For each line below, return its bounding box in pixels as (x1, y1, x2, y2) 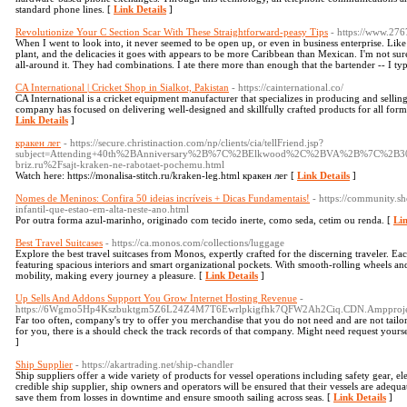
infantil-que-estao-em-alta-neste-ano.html (15, 203, 189, 214)
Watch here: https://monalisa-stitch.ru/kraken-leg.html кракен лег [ (15, 170, 297, 181)
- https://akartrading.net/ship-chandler (75, 359, 233, 370)
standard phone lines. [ (15, 4, 114, 15)
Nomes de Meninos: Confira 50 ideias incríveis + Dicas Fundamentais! (15, 193, 310, 203)
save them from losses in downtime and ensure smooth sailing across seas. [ (15, 392, 333, 402)
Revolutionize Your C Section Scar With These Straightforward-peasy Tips (15, 26, 328, 37)
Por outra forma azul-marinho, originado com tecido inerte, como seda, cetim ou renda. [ (15, 214, 393, 225)
